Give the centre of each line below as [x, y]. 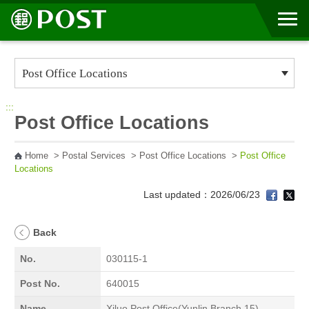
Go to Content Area [59, 17]
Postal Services [93, 156]
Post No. [40, 284]
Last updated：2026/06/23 [203, 195]
